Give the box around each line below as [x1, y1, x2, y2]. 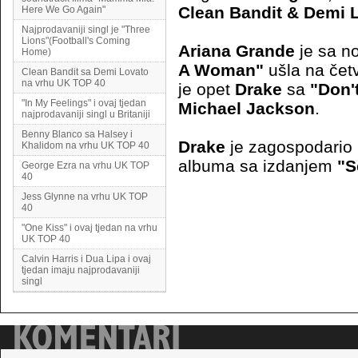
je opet [178, 80, 235, 98]
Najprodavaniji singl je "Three [22, 24, 150, 35]
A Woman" [178, 61, 264, 79]
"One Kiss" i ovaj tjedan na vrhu [22, 222, 157, 233]
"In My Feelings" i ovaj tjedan [22, 97, 146, 109]
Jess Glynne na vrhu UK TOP [22, 191, 148, 202]
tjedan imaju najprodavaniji [22, 265, 140, 276]
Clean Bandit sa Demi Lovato [22, 66, 149, 78]
